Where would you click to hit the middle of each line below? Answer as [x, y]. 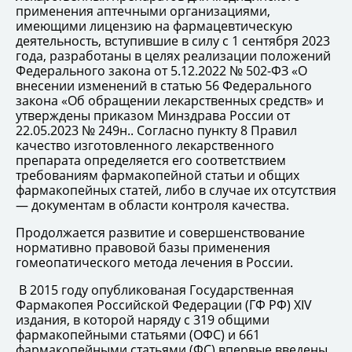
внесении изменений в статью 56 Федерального [164, 85]
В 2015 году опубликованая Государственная [155, 290]
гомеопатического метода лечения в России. [154, 262]
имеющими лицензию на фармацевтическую [154, 26]
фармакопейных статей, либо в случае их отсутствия [176, 190]
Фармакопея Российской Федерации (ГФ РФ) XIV [164, 304]
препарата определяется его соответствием [151, 160]
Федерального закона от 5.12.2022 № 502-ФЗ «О [161, 70]
